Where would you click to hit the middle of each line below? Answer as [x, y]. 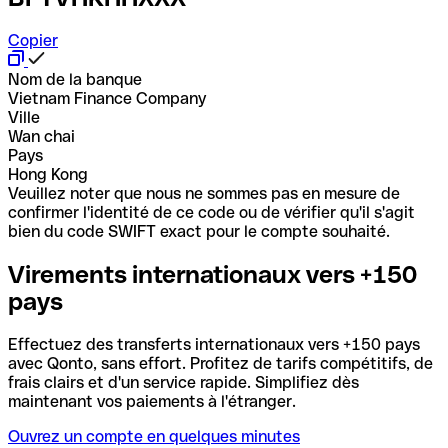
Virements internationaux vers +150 [212, 274]
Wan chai [41, 136]
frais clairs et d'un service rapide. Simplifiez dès [183, 382]
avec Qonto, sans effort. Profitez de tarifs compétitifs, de [220, 363]
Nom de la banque [75, 79]
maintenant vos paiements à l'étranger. [152, 401]
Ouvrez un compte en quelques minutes [154, 436]
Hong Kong [48, 174]
